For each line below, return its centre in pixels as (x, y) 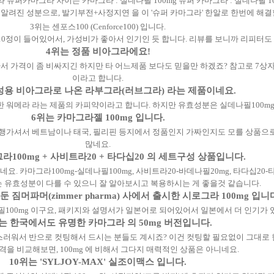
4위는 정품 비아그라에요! (98, 51)
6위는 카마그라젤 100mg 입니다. (98, 117)
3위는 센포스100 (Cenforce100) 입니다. (98, 27)
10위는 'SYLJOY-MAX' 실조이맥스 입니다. (98, 261)
